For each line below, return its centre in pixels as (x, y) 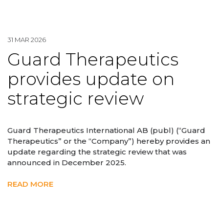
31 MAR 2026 (27, 39)
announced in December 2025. (67, 162)
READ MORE (30, 184)
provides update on (91, 79)
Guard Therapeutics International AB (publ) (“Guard (106, 130)
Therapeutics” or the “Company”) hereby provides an (109, 141)
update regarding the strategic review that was (97, 152)
